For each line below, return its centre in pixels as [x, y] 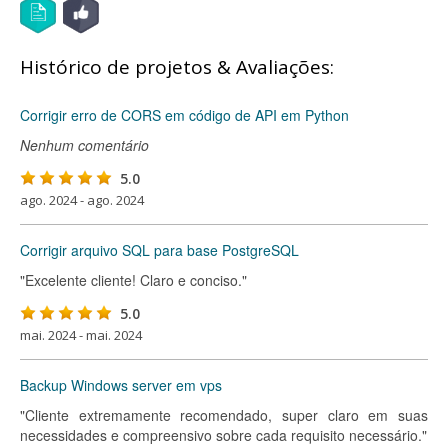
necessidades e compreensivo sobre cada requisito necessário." [223, 435]
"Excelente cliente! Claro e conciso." [133, 280]
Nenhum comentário [84, 145]
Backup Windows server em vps [121, 385]
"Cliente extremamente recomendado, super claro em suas [224, 415]
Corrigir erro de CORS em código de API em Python [184, 115]
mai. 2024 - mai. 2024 [81, 335]
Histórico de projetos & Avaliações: [177, 67]
